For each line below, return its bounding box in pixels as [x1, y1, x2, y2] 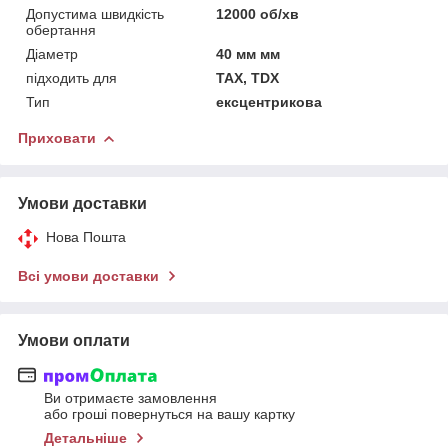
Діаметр [26, 45, 78, 62]
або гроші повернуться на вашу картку [44, 406, 295, 423]
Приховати [18, 129, 96, 146]
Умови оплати [18, 331, 130, 349]
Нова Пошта [46, 228, 126, 245]
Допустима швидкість [26, 5, 164, 22]
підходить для [26, 69, 117, 86]
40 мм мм [216, 45, 281, 62]
